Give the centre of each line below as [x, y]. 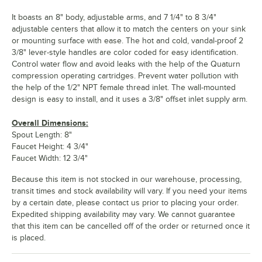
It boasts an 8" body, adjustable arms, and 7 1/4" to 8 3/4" [114, 17]
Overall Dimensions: [50, 123]
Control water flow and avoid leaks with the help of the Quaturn [126, 64]
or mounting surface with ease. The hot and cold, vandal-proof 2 [127, 40]
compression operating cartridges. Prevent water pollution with [125, 75]
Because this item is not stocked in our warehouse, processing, [127, 179]
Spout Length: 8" [42, 135]
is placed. [29, 237]
